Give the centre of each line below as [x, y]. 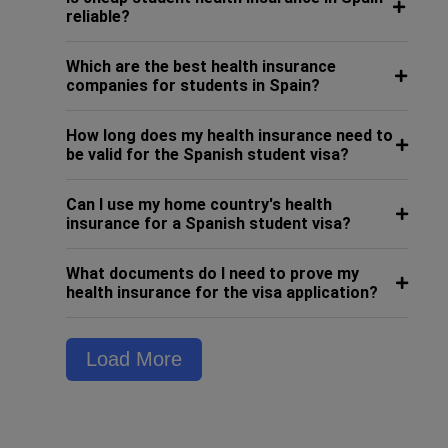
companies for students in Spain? [192, 85]
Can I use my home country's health [198, 204]
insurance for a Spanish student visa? [208, 223]
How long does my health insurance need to [229, 135]
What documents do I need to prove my [212, 273]
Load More [133, 359]
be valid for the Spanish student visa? [207, 154]
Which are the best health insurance [200, 66]
